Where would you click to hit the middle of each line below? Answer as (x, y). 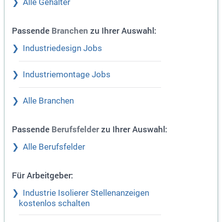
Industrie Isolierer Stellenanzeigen (86, 193)
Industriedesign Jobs (62, 49)
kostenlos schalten (54, 204)
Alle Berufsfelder (54, 147)
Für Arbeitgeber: (43, 175)
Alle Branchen (48, 101)
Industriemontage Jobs (67, 75)
